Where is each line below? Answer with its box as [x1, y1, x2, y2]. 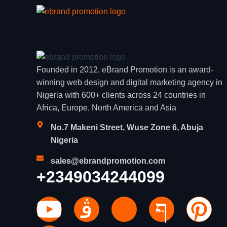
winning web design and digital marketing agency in [36, 78, 222, 87]
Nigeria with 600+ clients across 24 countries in [36, 91, 206, 99]
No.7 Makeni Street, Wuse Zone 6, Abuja [50, 123, 203, 132]
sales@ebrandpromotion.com [50, 157, 165, 166]
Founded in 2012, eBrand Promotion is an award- [36, 65, 213, 74]
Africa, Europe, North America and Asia [36, 103, 176, 112]
